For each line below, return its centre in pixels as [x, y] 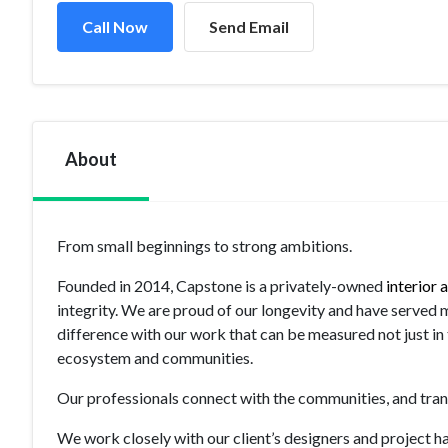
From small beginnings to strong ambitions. [204, 245]
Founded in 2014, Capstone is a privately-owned [221, 285]
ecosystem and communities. [155, 357]
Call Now [115, 26]
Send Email [249, 26]
